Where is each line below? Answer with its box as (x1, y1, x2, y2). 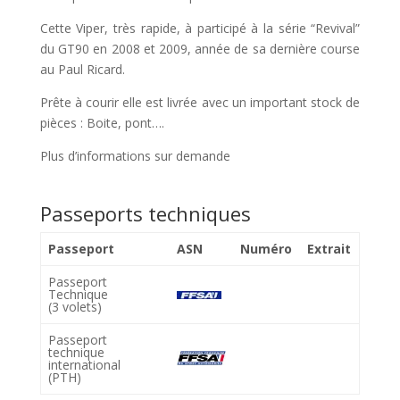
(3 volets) (48, 297, 102, 315)
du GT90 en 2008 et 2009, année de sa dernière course (39, 39, 361, 57)
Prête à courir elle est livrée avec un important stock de (39, 93, 361, 111)
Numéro (240, 239, 292, 257)
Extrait (307, 239, 351, 257)
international (48, 355, 121, 373)
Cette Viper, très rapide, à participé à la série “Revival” (39, 19, 361, 37)
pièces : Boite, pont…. (39, 113, 164, 131)
